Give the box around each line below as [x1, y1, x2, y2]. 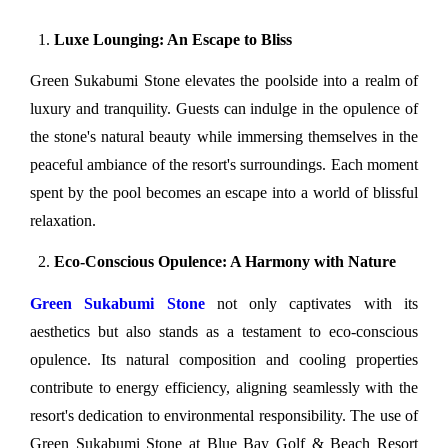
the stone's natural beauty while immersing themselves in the [30, 128, 418, 146]
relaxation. [30, 212, 96, 230]
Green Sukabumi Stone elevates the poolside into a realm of [30, 72, 418, 90]
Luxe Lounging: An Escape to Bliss [54, 30, 292, 48]
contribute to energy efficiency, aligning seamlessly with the [30, 378, 418, 396]
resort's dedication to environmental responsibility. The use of [30, 406, 418, 424]
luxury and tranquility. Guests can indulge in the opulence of [30, 100, 418, 118]
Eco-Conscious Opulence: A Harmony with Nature [54, 253, 396, 271]
